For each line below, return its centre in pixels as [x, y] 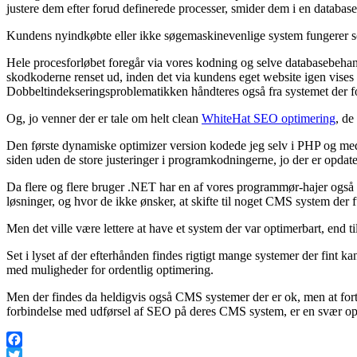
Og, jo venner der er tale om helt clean [104, 118]
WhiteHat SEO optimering [269, 118]
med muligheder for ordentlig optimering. [110, 269]
